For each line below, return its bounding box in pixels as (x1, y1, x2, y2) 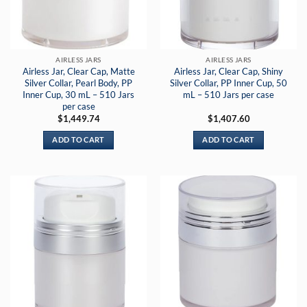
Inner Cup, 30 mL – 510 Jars (23, 88, 134, 100)
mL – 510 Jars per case (183, 88, 274, 100)
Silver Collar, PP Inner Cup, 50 (170, 77, 287, 88)
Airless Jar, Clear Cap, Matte (22, 65, 135, 77)
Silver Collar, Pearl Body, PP (25, 77, 132, 88)
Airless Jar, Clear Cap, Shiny (174, 65, 283, 77)
